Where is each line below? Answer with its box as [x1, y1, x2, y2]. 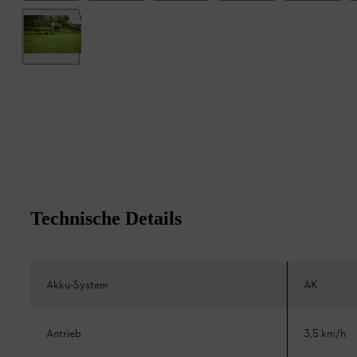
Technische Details [30, 207, 182, 229]
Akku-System [46, 277, 108, 293]
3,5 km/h [304, 326, 346, 342]
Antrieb [46, 326, 81, 342]
